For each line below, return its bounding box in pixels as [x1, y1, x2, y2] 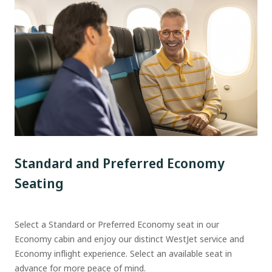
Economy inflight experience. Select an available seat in [15, 248, 232, 260]
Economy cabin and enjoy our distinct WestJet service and [15, 233, 244, 245]
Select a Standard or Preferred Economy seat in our [15, 219, 219, 231]
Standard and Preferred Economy [15, 154, 225, 172]
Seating [15, 174, 64, 192]
